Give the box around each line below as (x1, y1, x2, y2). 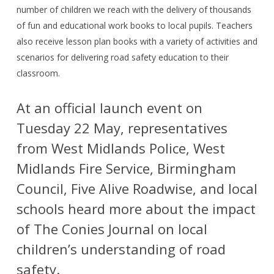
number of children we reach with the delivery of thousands (16, 3, 251, 15)
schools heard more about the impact (16, 199, 256, 218)
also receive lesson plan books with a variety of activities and (16, 35, 257, 47)
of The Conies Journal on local (16, 219, 207, 238)
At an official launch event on (16, 98, 202, 117)
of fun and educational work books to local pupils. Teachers (16, 19, 253, 31)
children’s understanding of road (16, 239, 226, 258)
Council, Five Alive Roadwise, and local (16, 179, 257, 198)
